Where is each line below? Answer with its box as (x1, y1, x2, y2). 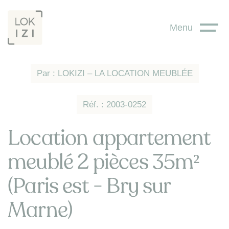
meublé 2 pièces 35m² (8, 148, 199, 176)
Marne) (8, 196, 73, 224)
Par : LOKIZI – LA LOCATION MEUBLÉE (36, 68, 193, 78)
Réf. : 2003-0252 (83, 100, 146, 109)
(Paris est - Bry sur (8, 172, 171, 200)
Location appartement (8, 124, 211, 152)
